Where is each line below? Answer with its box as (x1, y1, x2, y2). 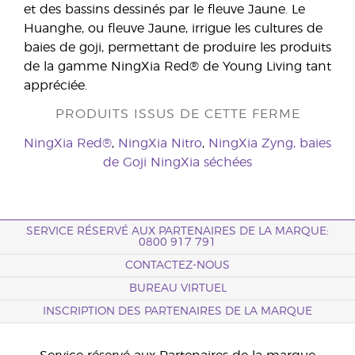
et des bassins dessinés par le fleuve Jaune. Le (24, 3, 305, 17)
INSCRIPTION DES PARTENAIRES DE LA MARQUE (43, 306, 312, 317)
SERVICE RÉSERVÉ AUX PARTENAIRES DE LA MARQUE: (26, 226, 329, 237)
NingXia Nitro (118, 137, 202, 151)
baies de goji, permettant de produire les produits (24, 41, 331, 55)
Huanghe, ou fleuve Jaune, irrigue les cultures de (24, 22, 323, 36)
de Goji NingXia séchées (103, 156, 252, 170)
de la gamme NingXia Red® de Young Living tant (24, 60, 331, 74)
